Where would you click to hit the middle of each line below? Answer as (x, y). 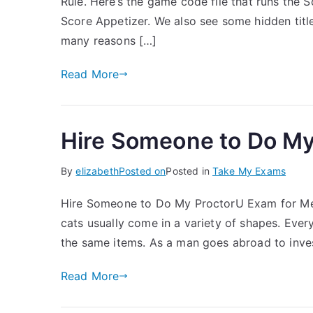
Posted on (142, 171)
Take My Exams (249, 171)
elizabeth (97, 171)
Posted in (189, 171)
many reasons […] (109, 41)
